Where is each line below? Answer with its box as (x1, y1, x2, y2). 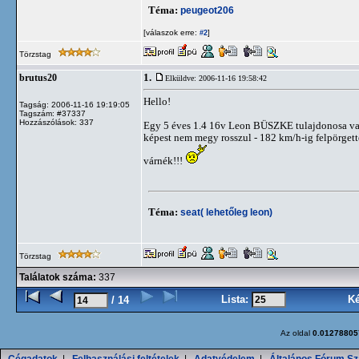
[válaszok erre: (143, 28, 197, 37)
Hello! (143, 95, 171, 107)
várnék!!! (143, 155, 185, 167)
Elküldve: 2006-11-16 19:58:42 (165, 74, 267, 83)
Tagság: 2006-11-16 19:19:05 (19, 100, 130, 109)
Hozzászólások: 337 (19, 118, 94, 127)
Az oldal (280, 329, 313, 337)
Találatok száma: (19, 272, 96, 283)
